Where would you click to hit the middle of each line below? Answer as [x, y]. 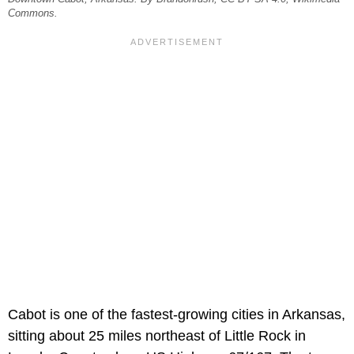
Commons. [33, 14]
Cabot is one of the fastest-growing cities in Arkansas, [177, 315]
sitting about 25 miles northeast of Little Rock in [157, 336]
